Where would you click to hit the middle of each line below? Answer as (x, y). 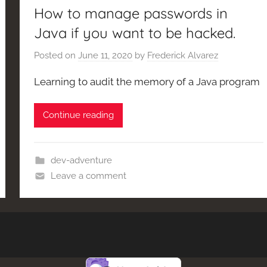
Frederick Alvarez (183, 55)
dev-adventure (81, 160)
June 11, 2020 (105, 55)
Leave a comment (88, 176)
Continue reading (79, 115)
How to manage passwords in (131, 13)
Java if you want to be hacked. (135, 33)
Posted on (56, 55)
